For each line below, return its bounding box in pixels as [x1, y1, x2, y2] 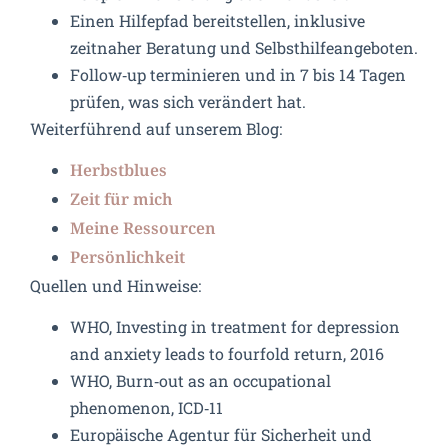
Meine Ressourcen [70, 220, 216, 240]
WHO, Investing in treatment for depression [70, 316, 400, 338]
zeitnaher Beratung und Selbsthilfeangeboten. [70, 36, 418, 58]
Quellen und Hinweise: [30, 275, 201, 297]
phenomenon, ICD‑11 [70, 397, 223, 419]
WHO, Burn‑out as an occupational [70, 370, 331, 392]
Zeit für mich [70, 191, 173, 211]
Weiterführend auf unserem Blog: [30, 117, 282, 139]
